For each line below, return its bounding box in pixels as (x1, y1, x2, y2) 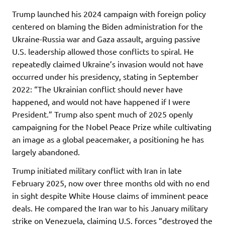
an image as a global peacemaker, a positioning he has (12, 134, 204, 144)
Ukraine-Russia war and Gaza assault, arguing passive (12, 33, 200, 44)
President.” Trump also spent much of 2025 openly (12, 108, 193, 119)
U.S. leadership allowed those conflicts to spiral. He (12, 46, 194, 56)
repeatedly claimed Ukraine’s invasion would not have (12, 58, 203, 69)
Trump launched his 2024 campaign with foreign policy (12, 8, 206, 19)
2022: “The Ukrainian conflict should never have (12, 83, 183, 94)
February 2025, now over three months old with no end (12, 177, 209, 188)
